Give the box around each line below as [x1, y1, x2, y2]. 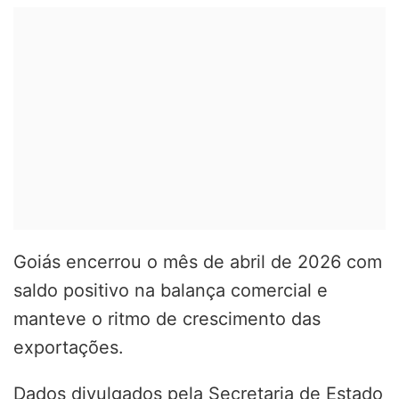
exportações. [13, 336, 124, 358]
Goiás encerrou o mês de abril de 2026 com [13, 250, 382, 273]
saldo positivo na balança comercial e [13, 279, 328, 301]
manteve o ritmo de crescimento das [13, 307, 321, 330]
